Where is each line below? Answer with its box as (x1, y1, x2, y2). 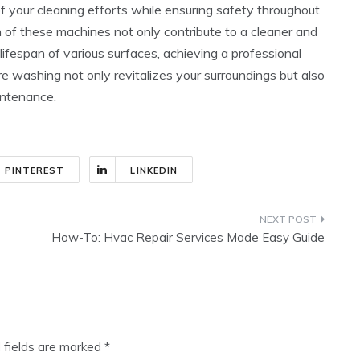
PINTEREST (4, 165, 65, 177)
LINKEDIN (130, 165, 178, 177)
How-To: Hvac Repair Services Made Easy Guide (51, 230, 325, 246)
